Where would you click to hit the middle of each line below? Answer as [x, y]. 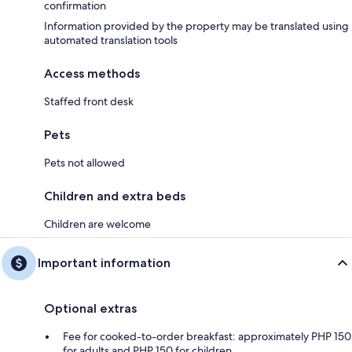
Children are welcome [97, 224]
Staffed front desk [89, 101]
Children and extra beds [115, 196]
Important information [104, 262]
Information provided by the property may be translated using [196, 26]
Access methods [92, 73]
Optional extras [90, 308]
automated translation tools [111, 40]
